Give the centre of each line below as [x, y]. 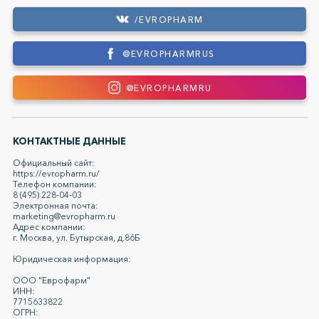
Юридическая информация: [72, 259]
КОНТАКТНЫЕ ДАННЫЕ [69, 141]
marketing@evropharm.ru [64, 216]
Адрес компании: [49, 227]
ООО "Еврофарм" [52, 281]
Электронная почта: [56, 206]
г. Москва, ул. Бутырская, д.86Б [77, 238]
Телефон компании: [55, 184]
